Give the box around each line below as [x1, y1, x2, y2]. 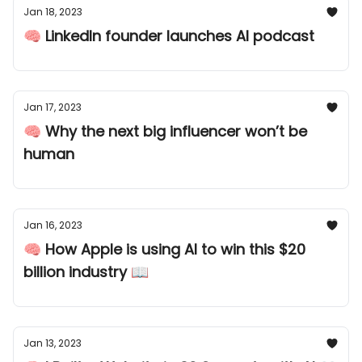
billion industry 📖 [23, 262, 149, 282]
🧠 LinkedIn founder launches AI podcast [23, 26, 314, 46]
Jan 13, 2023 [23, 336, 82, 350]
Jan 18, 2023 [23, 5, 82, 19]
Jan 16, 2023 [23, 218, 82, 232]
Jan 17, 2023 [23, 100, 82, 114]
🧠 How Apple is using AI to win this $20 [23, 239, 305, 259]
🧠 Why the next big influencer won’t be [23, 121, 307, 141]
